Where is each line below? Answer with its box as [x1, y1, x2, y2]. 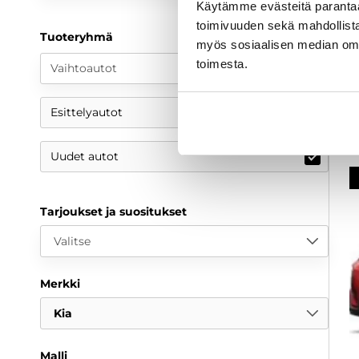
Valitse [54, 233, 91, 248]
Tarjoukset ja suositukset [40, 204, 187, 220]
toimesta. [196, 56, 248, 71]
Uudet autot [50, 149, 119, 164]
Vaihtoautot [50, 61, 117, 76]
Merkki [40, 276, 80, 292]
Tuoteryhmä [40, 30, 113, 45]
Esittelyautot [50, 105, 123, 120]
